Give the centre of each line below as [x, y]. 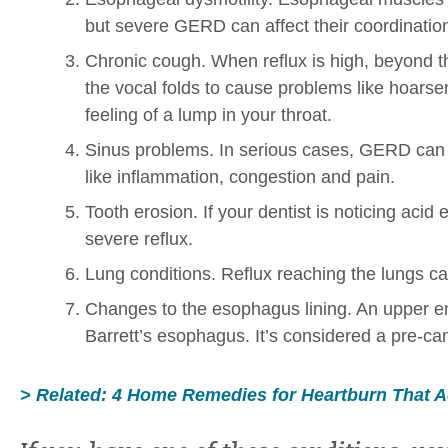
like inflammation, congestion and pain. [240, 177]
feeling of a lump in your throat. [208, 115]
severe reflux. [139, 239]
